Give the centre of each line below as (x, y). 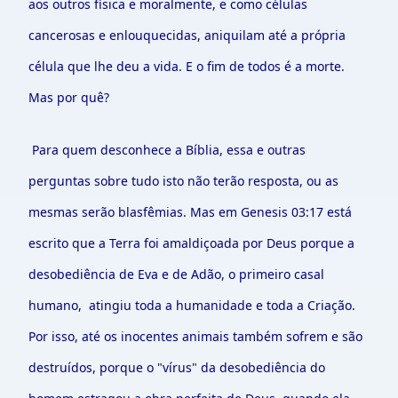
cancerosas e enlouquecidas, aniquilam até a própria (187, 35)
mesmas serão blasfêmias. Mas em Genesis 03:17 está (190, 212)
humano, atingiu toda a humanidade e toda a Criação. (192, 305)
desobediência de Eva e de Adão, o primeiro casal (176, 274)
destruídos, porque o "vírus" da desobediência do (177, 367)
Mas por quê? (69, 97)
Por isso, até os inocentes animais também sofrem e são (195, 336)
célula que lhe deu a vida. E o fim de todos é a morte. (187, 66)
